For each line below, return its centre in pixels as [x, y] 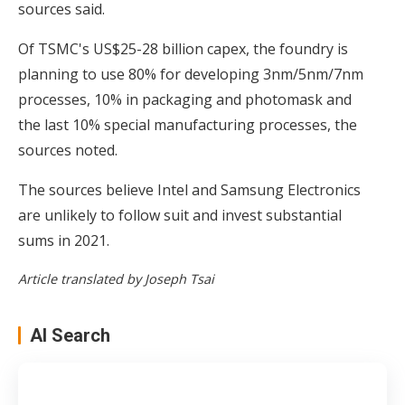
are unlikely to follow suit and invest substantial [180, 215]
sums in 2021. [64, 240]
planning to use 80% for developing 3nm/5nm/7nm [191, 74]
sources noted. [68, 150]
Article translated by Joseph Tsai [116, 278]
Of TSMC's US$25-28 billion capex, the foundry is [183, 48]
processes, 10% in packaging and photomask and [185, 99]
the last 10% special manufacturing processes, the [188, 124]
